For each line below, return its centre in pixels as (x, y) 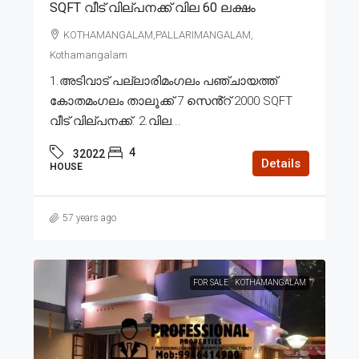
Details (281, 163)
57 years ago (89, 218)
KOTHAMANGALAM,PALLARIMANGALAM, (158, 34)
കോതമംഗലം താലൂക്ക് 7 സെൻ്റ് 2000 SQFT (171, 101)
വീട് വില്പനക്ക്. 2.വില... (115, 121)
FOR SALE (211, 282)
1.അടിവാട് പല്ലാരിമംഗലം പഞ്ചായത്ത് (163, 81)
